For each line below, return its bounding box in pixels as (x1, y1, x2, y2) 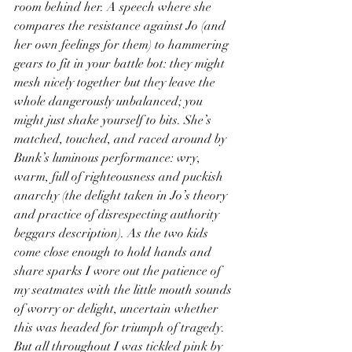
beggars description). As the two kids (14, 225, 211, 241)
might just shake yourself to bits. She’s (14, 112, 214, 128)
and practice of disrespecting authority (14, 207, 222, 222)
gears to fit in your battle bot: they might (14, 56, 228, 71)
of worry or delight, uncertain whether (14, 301, 222, 317)
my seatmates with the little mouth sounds (14, 282, 235, 298)
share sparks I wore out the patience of (14, 263, 224, 279)
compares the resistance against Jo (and (14, 18, 229, 34)
